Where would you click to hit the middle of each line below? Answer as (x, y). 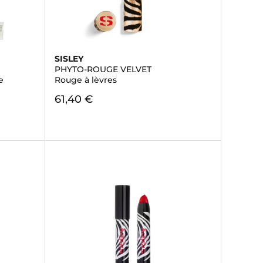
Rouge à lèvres (85, 80)
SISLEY (69, 59)
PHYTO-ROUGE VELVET (103, 69)
